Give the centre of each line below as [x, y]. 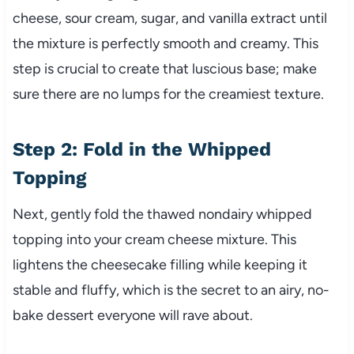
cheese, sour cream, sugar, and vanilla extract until [169, 19]
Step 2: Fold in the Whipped [141, 150]
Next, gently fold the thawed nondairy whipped [162, 215]
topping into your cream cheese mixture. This [154, 240]
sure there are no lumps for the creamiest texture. [168, 94]
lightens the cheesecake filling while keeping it [160, 265]
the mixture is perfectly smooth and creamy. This [165, 44]
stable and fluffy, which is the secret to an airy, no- [171, 290]
